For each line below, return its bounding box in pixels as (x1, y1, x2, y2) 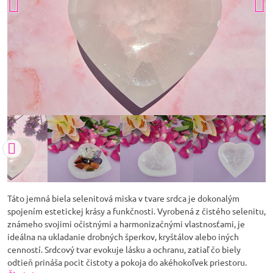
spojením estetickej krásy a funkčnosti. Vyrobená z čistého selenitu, (7, 205, 266, 216)
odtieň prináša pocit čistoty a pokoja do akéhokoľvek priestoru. (7, 257, 247, 268)
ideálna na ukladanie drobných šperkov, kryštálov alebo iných (7, 231, 239, 242)
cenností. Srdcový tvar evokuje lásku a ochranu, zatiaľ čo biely (7, 244, 241, 255)
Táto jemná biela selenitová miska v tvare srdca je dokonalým (7, 193, 239, 204)
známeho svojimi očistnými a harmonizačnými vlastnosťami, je (7, 218, 245, 229)
